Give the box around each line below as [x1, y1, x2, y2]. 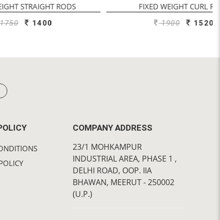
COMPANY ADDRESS [73, 122, 152, 133]
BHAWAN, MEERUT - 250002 [73, 176, 174, 188]
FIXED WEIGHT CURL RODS [87, 1, 178, 11]
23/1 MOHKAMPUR [73, 141, 142, 152]
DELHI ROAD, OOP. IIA [73, 165, 152, 176]
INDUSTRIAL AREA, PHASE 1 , [73, 153, 177, 164]
